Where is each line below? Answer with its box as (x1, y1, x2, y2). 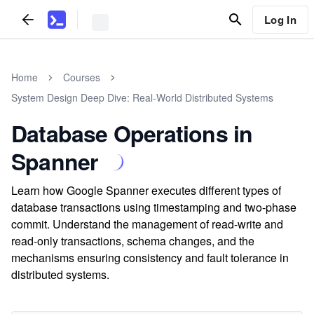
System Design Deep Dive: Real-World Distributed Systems (11, 90, 273, 104)
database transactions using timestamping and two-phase (11, 199, 296, 215)
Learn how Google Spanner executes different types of (11, 182, 281, 198)
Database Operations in (11, 117, 253, 149)
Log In (264, 11, 296, 27)
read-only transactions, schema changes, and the (11, 233, 254, 249)
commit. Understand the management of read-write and (11, 216, 283, 232)
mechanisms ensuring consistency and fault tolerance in (11, 250, 289, 266)
